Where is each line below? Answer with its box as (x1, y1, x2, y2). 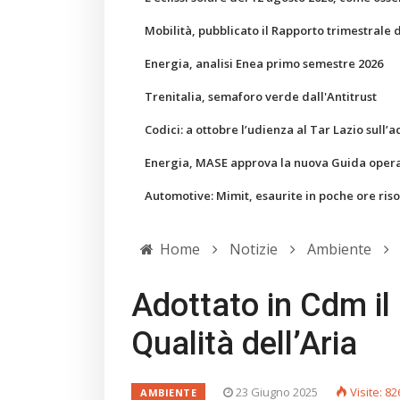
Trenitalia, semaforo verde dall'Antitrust (145, 88, 377, 104)
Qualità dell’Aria (131, 325, 357, 362)
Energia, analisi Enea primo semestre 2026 (145, 55, 383, 71)
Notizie (229, 239, 278, 259)
